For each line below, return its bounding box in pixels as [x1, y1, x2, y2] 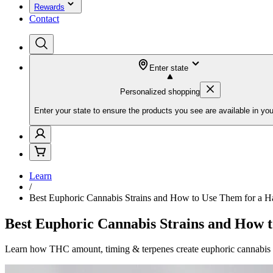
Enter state [149, 63, 188, 73]
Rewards [34, 2, 65, 12]
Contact [29, 13, 59, 24]
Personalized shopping [119, 87, 200, 96]
